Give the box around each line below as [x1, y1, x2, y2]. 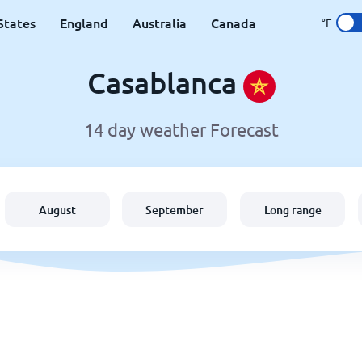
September [145, 201, 204, 217]
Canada [211, 14, 256, 32]
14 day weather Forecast [83, 119, 279, 141]
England [60, 14, 108, 32]
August [38, 201, 76, 217]
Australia [133, 14, 187, 32]
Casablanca [86, 65, 243, 100]
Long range [263, 201, 322, 217]
